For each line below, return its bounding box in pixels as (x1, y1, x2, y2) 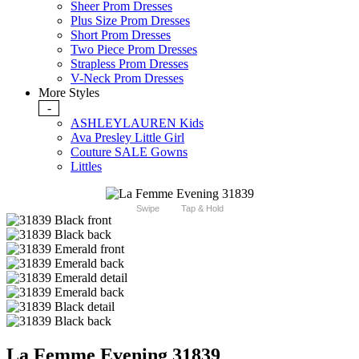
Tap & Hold (180, 204, 224, 214)
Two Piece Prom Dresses (71, 42, 197, 57)
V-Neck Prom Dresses (71, 71, 184, 86)
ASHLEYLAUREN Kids (71, 116, 204, 131)
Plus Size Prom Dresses (71, 14, 190, 28)
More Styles (38, 86, 99, 100)
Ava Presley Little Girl (71, 131, 184, 145)
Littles (71, 159, 102, 174)
